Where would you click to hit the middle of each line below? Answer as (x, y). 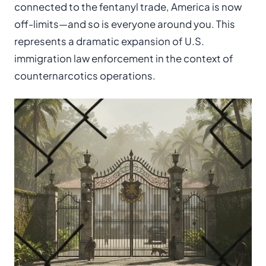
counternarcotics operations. (85, 76)
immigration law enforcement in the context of (124, 58)
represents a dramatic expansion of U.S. (109, 41)
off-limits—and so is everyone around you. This (125, 24)
